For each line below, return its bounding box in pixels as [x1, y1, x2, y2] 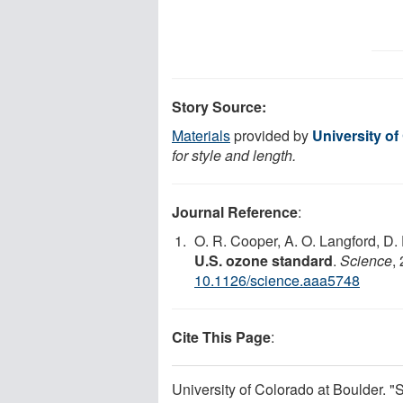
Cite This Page [172, 326, 271, 347]
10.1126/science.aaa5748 [194, 269, 360, 291]
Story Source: [172, 95, 266, 117]
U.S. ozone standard [194, 249, 333, 271]
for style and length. [172, 144, 296, 166]
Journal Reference [172, 201, 298, 222]
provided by [230, 124, 312, 146]
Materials [172, 124, 230, 146]
